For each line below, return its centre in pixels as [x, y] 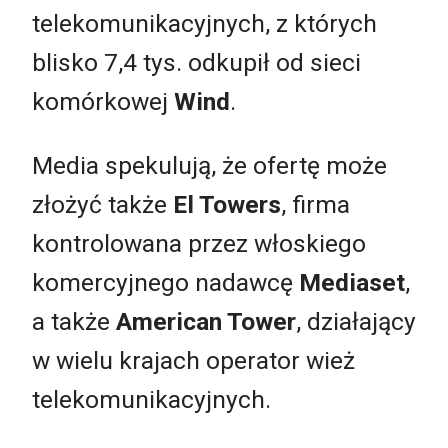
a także [74, 321]
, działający [356, 321]
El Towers [227, 204]
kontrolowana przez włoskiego [199, 243]
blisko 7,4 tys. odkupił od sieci [196, 63]
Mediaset [352, 282]
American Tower [206, 321]
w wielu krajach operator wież [193, 360]
